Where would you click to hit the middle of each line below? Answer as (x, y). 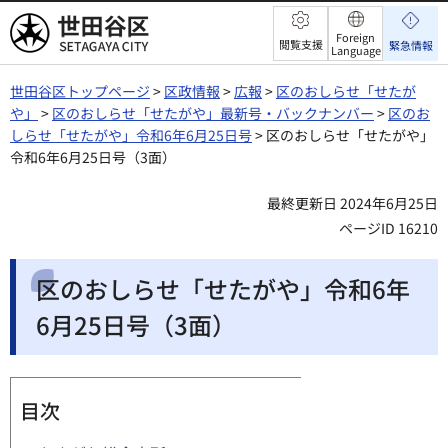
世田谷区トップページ (80, 91)
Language (355, 50)
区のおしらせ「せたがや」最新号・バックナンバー (213, 113)
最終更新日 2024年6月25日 (352, 203)
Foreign (355, 37)
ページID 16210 (388, 228)
